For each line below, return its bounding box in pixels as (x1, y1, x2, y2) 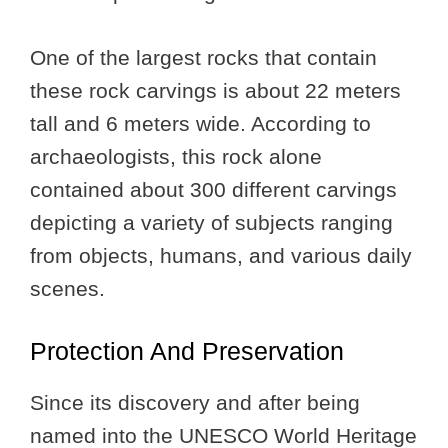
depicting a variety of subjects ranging (30, 210, 393, 234)
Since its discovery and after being (30, 391, 360, 415)
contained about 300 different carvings (30, 177, 397, 201)
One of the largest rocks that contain (30, 45, 377, 69)
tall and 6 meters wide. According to (30, 111, 371, 135)
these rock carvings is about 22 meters (30, 78, 401, 102)
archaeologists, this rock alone (30, 144, 322, 168)
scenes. (30, 276, 105, 300)
